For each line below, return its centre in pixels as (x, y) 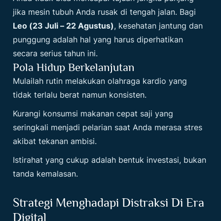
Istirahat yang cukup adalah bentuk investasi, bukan (110, 160)
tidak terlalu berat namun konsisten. (80, 95)
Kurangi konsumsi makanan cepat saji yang (93, 113)
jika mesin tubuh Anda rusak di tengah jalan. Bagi (105, 12)
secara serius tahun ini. (55, 53)
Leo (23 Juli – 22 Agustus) (64, 26)
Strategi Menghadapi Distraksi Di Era (109, 203)
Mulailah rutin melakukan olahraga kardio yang (100, 81)
